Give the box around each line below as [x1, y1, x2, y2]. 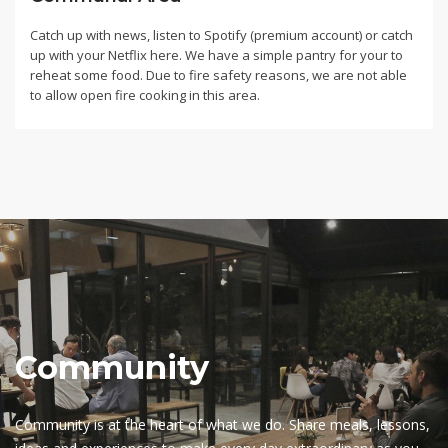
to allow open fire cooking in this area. [30, 85, 260, 104]
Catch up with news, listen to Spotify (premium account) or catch [30, 25, 413, 44]
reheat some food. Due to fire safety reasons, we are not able [30, 65, 407, 84]
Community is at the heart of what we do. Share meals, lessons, [15, 414, 430, 434]
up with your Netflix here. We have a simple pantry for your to [30, 45, 403, 64]
